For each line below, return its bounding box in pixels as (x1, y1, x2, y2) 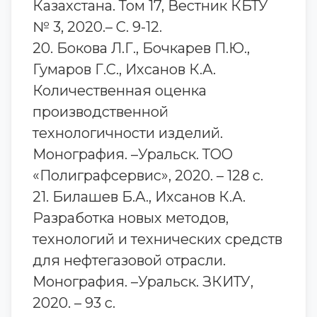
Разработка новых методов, (33, 209, 229, 226)
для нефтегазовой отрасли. (33, 252, 226, 269)
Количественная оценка (33, 82, 207, 99)
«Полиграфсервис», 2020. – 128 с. (33, 167, 263, 184)
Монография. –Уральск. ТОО (33, 146, 233, 163)
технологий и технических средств (33, 231, 282, 248)
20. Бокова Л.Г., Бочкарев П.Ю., (33, 40, 250, 57)
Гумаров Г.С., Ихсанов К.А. (33, 61, 216, 78)
